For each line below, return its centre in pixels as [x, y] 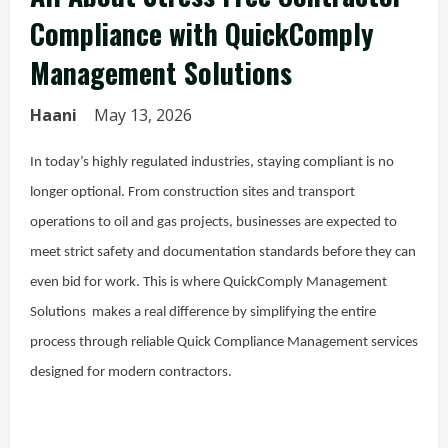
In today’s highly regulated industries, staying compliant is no [212, 162]
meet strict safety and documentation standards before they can [223, 252]
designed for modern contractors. [131, 372]
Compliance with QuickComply [202, 33]
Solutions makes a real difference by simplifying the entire [203, 312]
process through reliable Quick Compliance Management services [224, 342]
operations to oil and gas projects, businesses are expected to [213, 222]
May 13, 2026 [145, 115]
